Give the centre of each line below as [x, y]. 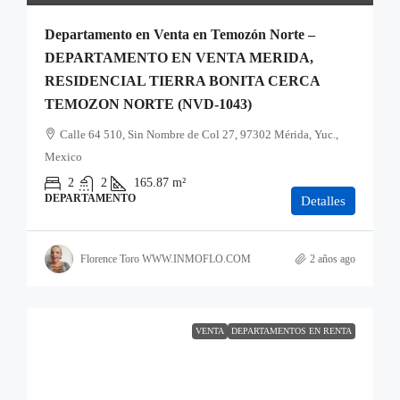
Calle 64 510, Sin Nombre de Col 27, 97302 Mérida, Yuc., [199, 134]
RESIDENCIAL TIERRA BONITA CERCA [182, 81]
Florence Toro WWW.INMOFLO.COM [166, 258]
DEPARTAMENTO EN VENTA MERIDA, [179, 58]
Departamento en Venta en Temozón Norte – [180, 34]
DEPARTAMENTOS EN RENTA [292, 331]
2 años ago [333, 258]
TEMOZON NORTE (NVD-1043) [148, 104]
